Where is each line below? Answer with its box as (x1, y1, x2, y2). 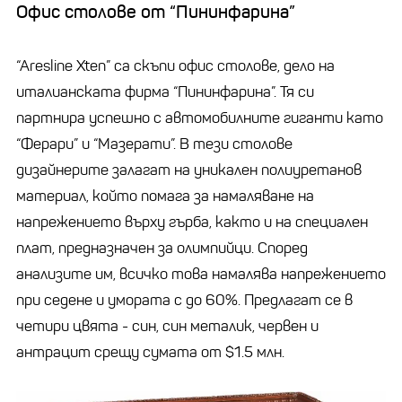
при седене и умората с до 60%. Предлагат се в (16, 290, 353, 310)
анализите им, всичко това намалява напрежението (16, 264, 386, 284)
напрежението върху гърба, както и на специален (16, 212, 368, 232)
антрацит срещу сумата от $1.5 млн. (16, 342, 288, 362)
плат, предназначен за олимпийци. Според (16, 238, 308, 258)
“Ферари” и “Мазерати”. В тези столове (16, 134, 293, 153)
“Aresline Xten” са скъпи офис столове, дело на (16, 56, 335, 75)
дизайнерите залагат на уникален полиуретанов (16, 160, 362, 179)
